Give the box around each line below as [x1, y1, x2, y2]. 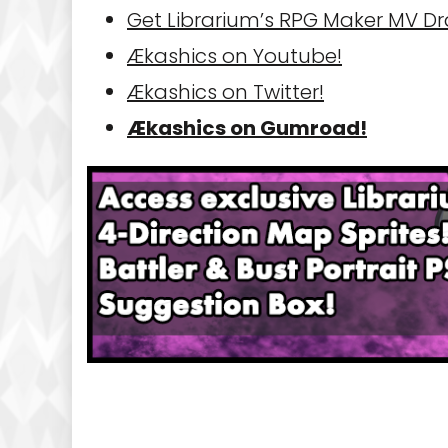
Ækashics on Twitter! [127, 78, 324, 106]
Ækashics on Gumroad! [127, 114, 367, 142]
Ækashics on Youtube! [127, 42, 342, 70]
